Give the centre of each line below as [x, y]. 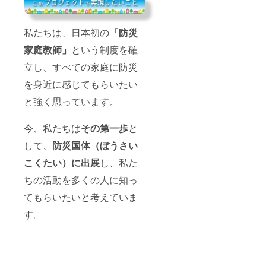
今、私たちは [52, 128]
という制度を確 [104, 49]
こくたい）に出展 [62, 162]
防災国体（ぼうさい [95, 145]
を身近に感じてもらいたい [81, 84]
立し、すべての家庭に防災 [81, 66]
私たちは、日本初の [66, 32]
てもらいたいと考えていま [81, 197]
